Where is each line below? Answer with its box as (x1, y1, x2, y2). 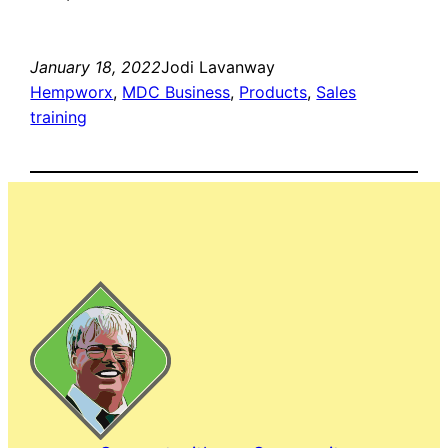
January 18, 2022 (30, 57, 162, 78)
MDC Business (122, 82, 231, 103)
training (30, 107, 88, 128)
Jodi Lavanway (161, 57, 276, 78)
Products (239, 82, 308, 103)
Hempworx (30, 82, 114, 103)
